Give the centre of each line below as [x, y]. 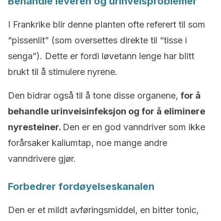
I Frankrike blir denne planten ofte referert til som [107, 24]
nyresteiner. [35, 127]
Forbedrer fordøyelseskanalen [81, 186]
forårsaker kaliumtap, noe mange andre [88, 143]
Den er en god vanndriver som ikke [134, 127]
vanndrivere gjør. [42, 159]
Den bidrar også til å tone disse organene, [94, 95]
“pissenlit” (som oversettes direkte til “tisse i [97, 40]
